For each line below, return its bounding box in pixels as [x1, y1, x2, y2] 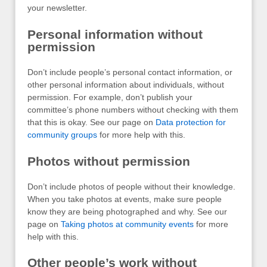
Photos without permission [27, 154, 190, 168]
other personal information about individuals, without [27, 80, 224, 90]
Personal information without [27, 27, 203, 41]
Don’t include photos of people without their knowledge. [27, 181, 235, 191]
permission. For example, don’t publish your [27, 92, 193, 103]
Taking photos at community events [61, 219, 194, 229]
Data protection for [156, 117, 226, 128]
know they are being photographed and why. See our [27, 206, 227, 216]
